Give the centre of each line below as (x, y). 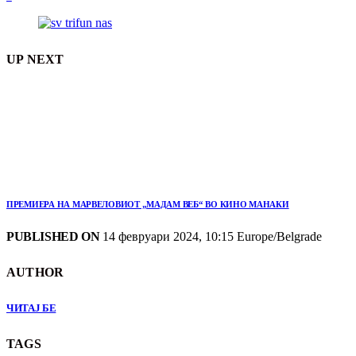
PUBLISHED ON (53, 236)
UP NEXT (35, 59)
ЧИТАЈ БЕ (31, 308)
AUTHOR (35, 273)
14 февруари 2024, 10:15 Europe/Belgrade (211, 236)
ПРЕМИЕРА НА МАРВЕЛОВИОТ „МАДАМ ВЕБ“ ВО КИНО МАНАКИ (148, 204)
